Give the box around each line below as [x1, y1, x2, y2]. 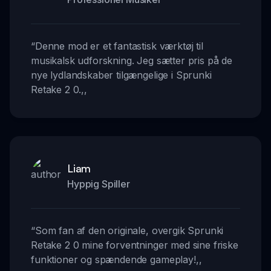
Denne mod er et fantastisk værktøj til [34, 40, 203, 53]
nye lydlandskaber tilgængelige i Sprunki [31, 69, 212, 82]
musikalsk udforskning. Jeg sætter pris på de [31, 54, 232, 67]
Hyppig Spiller [67, 178, 130, 191]
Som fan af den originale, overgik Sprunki [34, 224, 224, 237]
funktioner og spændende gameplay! [31, 253, 196, 266]
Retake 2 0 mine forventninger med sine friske [31, 239, 238, 252]
